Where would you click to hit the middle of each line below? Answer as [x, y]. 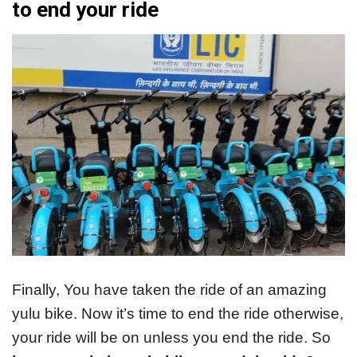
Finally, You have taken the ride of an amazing [169, 290]
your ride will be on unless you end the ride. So [171, 338]
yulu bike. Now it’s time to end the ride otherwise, [178, 314]
